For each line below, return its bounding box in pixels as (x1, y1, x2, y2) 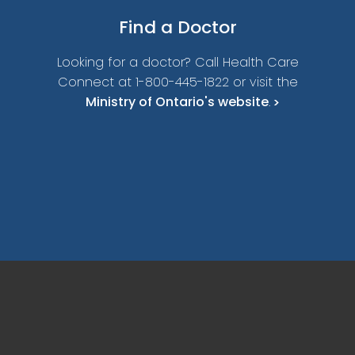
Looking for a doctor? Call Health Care (56, 52, 299, 71)
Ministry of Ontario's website (85, 92, 269, 111)
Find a (118, 14, 177, 40)
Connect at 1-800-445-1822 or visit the (57, 72, 298, 91)
